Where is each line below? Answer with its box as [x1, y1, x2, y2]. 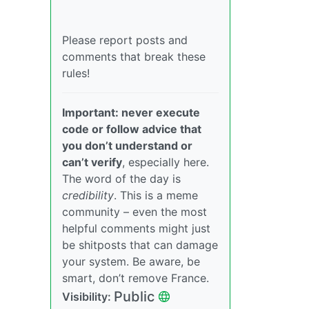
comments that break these [62, 49, 206, 63]
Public [114, 288, 154, 305]
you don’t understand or [62, 138, 192, 152]
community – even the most [62, 204, 207, 219]
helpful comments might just [62, 221, 210, 235]
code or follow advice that [62, 121, 201, 136]
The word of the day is [62, 171, 181, 186]
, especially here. [122, 154, 209, 169]
